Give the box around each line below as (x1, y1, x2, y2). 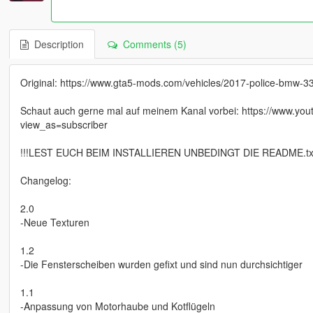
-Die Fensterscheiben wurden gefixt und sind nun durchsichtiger (20, 257, 303, 272)
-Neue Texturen (20, 215, 89, 230)
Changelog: (20, 173, 71, 188)
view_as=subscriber (20, 117, 108, 132)
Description (28, 37, 84, 52)
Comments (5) (117, 37, 187, 52)
